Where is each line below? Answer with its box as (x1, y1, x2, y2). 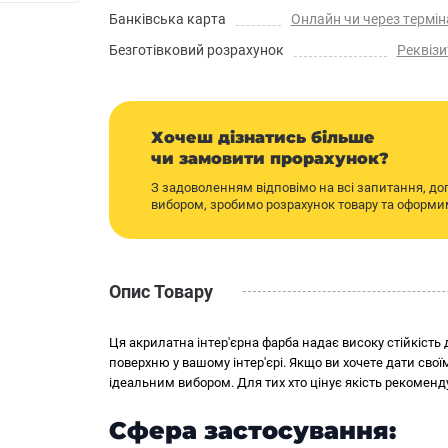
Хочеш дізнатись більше (151, 128, 375, 147)
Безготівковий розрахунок (109, 42, 284, 58)
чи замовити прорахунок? (151, 149, 389, 168)
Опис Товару (109, 280, 213, 302)
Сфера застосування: (109, 416, 396, 445)
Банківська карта (109, 11, 226, 27)
